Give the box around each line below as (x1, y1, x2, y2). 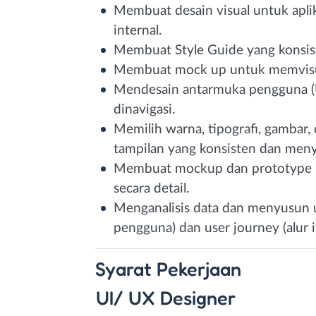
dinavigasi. (114, 102, 175, 116)
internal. (114, 23, 162, 37)
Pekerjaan (157, 257, 241, 280)
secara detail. (114, 181, 189, 195)
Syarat (95, 257, 157, 280)
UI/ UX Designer (95, 286, 236, 309)
